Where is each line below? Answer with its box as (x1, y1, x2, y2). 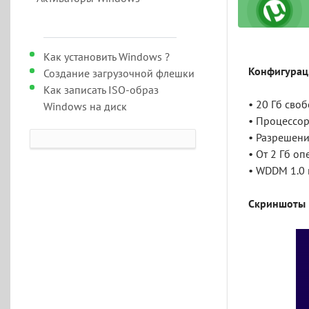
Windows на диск (43, 101, 127, 113)
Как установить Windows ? (43, 51, 170, 63)
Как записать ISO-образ (43, 84, 159, 97)
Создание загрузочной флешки (43, 68, 195, 80)
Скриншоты (248, 198, 306, 210)
